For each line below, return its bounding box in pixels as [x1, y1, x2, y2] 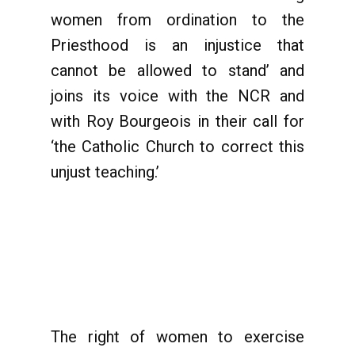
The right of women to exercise [51, 327, 304, 346]
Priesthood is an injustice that [51, 36, 304, 55]
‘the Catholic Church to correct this [51, 137, 304, 156]
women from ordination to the [51, 10, 304, 29]
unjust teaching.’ [51, 162, 159, 181]
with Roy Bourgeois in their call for [51, 112, 304, 131]
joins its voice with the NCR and [51, 86, 304, 105]
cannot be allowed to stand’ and [51, 61, 304, 80]
